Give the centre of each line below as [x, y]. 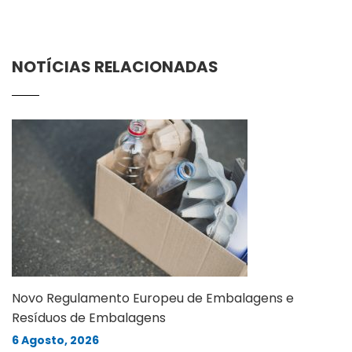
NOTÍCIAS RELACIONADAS [115, 66]
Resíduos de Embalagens [89, 317]
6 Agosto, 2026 [55, 340]
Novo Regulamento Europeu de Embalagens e [153, 298]
